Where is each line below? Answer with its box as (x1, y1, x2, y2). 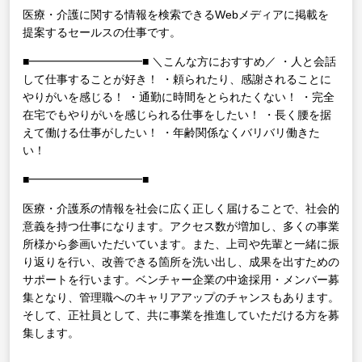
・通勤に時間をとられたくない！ (124, 90, 297, 104)
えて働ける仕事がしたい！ (23, 126, 158, 140)
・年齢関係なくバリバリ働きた (158, 126, 320, 140)
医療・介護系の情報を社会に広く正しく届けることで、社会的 (23, 202, 339, 216)
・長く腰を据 (260, 108, 331, 122)
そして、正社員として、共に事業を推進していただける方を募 (23, 309, 339, 322)
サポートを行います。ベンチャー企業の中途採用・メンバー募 (23, 273, 339, 287)
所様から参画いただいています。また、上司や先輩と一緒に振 (23, 238, 339, 251)
